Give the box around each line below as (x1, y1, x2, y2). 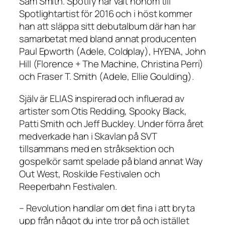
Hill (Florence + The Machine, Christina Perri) (19, 57, 204, 71)
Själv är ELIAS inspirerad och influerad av (19, 91, 184, 105)
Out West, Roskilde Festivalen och (19, 167, 160, 180)
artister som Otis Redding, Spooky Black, (19, 104, 187, 118)
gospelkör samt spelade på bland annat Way (19, 154, 203, 168)
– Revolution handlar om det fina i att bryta (19, 201, 195, 215)
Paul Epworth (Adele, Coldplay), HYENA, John (19, 45, 206, 58)
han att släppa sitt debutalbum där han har (19, 20, 196, 33)
